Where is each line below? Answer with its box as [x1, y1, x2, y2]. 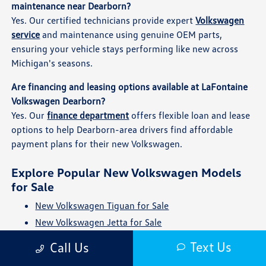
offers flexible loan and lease [129, 109, 251, 122]
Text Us [189, 239, 232, 255]
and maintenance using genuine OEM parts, [40, 28, 223, 41]
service [11, 28, 40, 41]
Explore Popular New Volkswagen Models [11, 165, 242, 180]
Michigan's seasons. [11, 57, 93, 69]
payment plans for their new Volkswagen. [11, 138, 183, 150]
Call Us [49, 239, 89, 255]
